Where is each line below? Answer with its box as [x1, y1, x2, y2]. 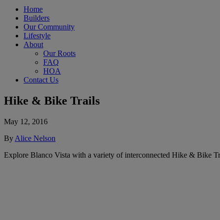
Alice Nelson [15, 134, 55, 142]
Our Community [24, 23, 75, 31]
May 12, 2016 [4, 117, 48, 126]
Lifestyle [24, 31, 51, 40]
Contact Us [24, 76, 58, 84]
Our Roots [43, 49, 76, 58]
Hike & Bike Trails [4, 94, 100, 108]
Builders [24, 14, 50, 23]
